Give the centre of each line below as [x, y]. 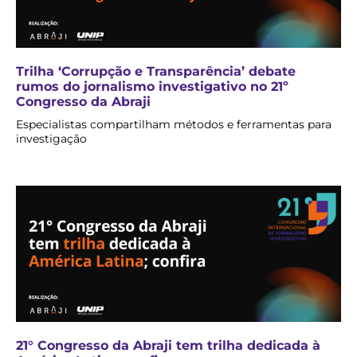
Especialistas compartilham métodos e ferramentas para [174, 125]
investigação [51, 139]
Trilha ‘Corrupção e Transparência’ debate [156, 72]
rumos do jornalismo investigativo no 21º [152, 87]
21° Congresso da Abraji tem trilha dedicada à [168, 346]
